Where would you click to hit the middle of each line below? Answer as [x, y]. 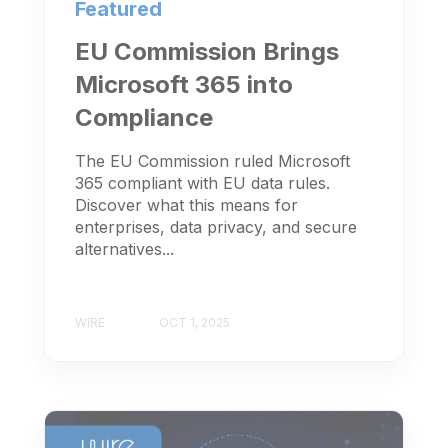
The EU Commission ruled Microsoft [212, 161]
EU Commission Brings [207, 52]
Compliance [144, 118]
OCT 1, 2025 [194, 322]
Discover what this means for [186, 205]
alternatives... [124, 249]
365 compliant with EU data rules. [202, 183]
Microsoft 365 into [184, 85]
